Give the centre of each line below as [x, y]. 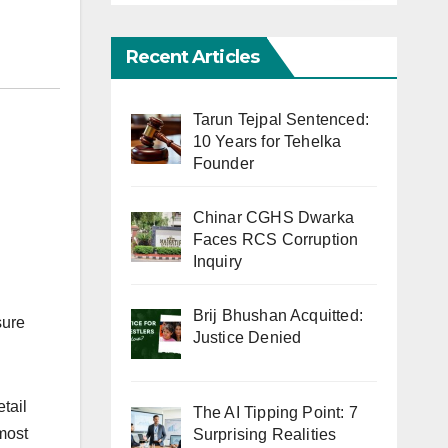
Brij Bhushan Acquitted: [278, 315]
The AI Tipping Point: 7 [275, 413]
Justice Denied [247, 337]
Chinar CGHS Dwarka [273, 217]
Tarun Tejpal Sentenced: [281, 119]
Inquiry [217, 261]
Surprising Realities [264, 435]
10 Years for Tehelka [267, 141]
